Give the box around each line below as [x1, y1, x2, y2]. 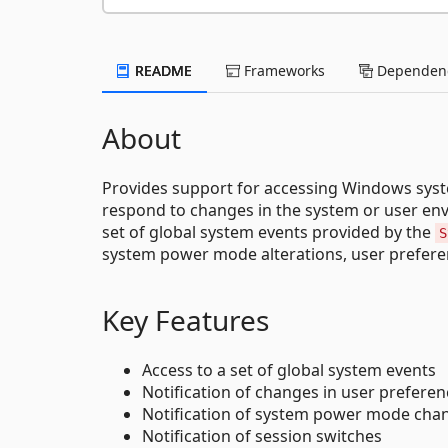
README [131, 60, 192, 80]
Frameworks [240, 60, 325, 80]
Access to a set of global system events [142, 358, 436, 381]
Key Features [102, 300, 269, 339]
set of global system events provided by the [102, 220, 435, 243]
